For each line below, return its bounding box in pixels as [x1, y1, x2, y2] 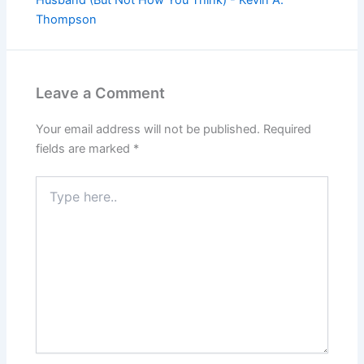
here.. [35, 192, 66, 206]
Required [263, 121, 312, 136]
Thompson [36, 11, 97, 27]
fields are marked [36, 141, 134, 156]
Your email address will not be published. [36, 121, 261, 136]
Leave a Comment [36, 83, 166, 102]
